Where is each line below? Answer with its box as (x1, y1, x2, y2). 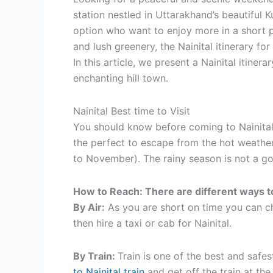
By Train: (73, 250, 118, 263)
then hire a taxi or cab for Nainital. (73, 217, 232, 230)
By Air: (73, 201, 105, 214)
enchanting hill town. (73, 72, 168, 85)
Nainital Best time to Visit (73, 105, 190, 118)
